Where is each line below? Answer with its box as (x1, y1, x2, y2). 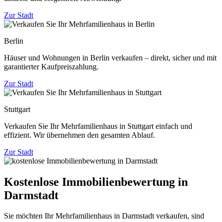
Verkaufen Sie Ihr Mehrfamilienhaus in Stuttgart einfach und (4, 121, 192, 130)
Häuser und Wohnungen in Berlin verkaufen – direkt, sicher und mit (4, 53, 217, 62)
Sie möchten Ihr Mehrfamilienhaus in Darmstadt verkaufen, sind (4, 212, 204, 221)
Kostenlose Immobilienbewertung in (4, 175, 188, 188)
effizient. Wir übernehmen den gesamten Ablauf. (4, 130, 155, 139)
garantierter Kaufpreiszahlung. (4, 62, 99, 71)
